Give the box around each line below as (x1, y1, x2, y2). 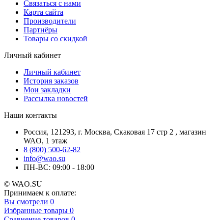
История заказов (24, 76, 79, 85)
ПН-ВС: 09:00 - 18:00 (24, 163, 94, 171)
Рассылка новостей (24, 94, 88, 103)
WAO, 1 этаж (24, 136, 67, 145)
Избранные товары (4, 206, 68, 215)
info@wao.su (24, 154, 65, 163)
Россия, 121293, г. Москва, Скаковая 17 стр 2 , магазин (24, 127, 206, 136)
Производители (24, 16, 76, 25)
